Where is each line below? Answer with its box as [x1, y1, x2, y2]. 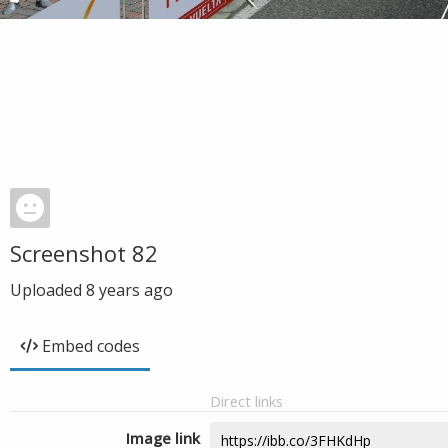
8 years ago [86, 279, 173, 301]
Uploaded [10, 279, 86, 301]
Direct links [210, 391, 283, 411]
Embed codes [42, 335, 140, 357]
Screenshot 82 [10, 238, 158, 268]
